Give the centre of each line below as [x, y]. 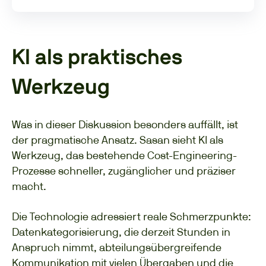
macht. [29, 186]
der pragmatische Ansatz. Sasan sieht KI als [118, 140]
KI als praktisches [97, 57]
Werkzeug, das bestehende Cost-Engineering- [124, 155]
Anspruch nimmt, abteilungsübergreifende [117, 247]
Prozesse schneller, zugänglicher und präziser [124, 170]
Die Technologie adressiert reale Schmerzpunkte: [132, 216]
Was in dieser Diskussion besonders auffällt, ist [125, 124]
